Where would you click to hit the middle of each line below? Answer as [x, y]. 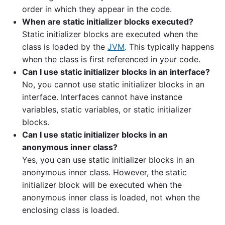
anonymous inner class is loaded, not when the [111, 197]
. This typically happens [169, 46]
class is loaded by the [65, 46]
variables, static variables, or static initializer [107, 109]
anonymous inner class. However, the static [104, 172]
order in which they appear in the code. [97, 9]
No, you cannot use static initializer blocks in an [113, 84]
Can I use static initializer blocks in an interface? [116, 72]
